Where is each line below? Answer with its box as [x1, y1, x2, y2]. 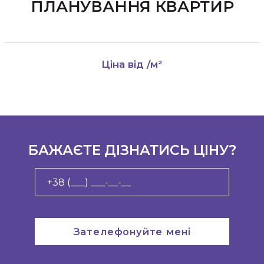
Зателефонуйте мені [73, 225, 191, 237]
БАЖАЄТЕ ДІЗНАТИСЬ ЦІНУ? [28, 142, 236, 159]
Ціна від [101, 58, 147, 70]
